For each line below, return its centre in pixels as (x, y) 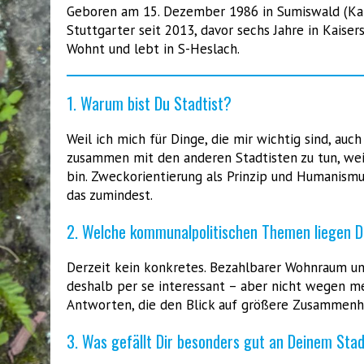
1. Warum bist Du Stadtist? (149, 103)
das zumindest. (110, 195)
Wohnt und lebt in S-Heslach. (153, 48)
